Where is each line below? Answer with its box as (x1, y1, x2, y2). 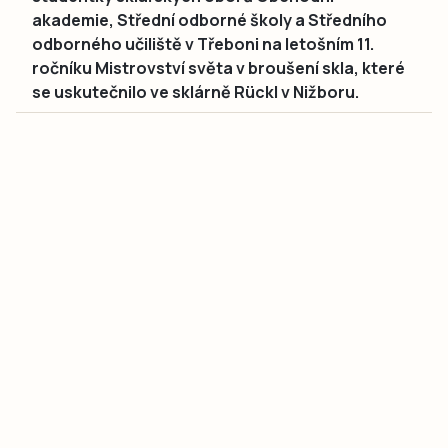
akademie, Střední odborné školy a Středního (32, 8, 387, 31)
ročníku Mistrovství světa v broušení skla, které (32, 56, 405, 79)
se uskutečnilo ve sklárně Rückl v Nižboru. (32, 80, 359, 103)
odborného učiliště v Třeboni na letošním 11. (32, 32, 374, 55)
